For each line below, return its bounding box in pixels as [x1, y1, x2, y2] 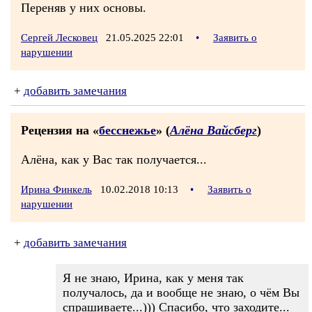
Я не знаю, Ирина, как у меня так [63, 271, 244, 285]
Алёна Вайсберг [170, 123, 257, 137]
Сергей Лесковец [21, 32, 97, 43]
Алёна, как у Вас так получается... [21, 153, 207, 166]
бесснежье [99, 123, 156, 137]
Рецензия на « [21, 123, 99, 137]
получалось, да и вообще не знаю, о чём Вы [63, 286, 299, 299]
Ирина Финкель [21, 184, 92, 195]
